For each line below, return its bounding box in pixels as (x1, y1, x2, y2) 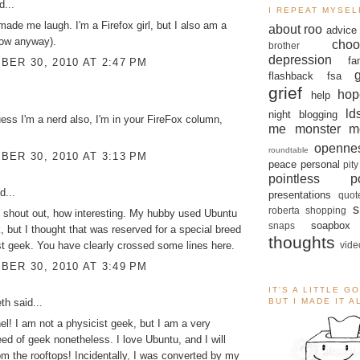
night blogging (268, 108, 337, 121)
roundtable (268, 145, 309, 154)
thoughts (268, 232, 335, 252)
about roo (268, 22, 323, 36)
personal (300, 157, 340, 170)
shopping (305, 204, 347, 215)
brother (268, 39, 300, 51)
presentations (268, 188, 331, 201)
